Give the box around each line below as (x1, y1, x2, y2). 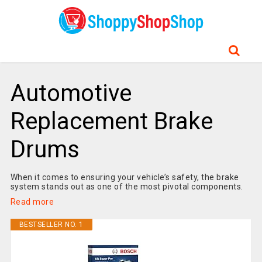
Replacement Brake (10, 108, 213, 135)
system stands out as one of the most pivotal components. (10, 182, 243, 191)
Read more (10, 197, 54, 206)
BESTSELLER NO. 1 (19, 220, 84, 229)
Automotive (10, 80, 132, 107)
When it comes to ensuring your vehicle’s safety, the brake (10, 173, 239, 182)
